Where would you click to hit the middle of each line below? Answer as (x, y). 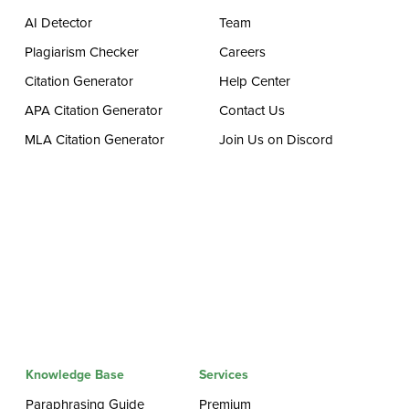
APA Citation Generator (94, 110)
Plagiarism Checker (82, 52)
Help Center (255, 81)
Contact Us (252, 110)
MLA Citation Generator (95, 140)
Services (224, 375)
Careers (243, 52)
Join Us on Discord (277, 140)
